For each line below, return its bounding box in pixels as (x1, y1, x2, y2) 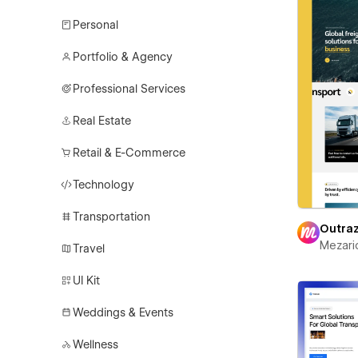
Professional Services (73, 82, 186, 95)
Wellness (73, 338, 119, 351)
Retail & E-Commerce (73, 146, 186, 159)
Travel (73, 242, 105, 255)
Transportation (73, 210, 151, 223)
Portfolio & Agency (73, 50, 173, 63)
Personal (73, 18, 119, 31)
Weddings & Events (73, 306, 174, 319)
